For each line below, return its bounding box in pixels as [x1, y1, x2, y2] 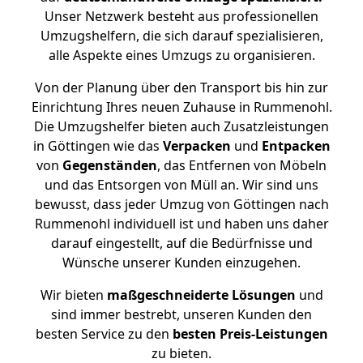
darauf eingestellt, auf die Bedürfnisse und [50, 234, 313, 252]
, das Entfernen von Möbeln [157, 156, 327, 174]
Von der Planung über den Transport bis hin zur [35, 79, 328, 96]
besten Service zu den [35, 325, 173, 343]
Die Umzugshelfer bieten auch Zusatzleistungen [34, 117, 329, 135]
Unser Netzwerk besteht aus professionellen [45, 7, 318, 25]
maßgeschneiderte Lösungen [106, 286, 296, 304]
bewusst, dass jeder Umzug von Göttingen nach [34, 195, 329, 213]
